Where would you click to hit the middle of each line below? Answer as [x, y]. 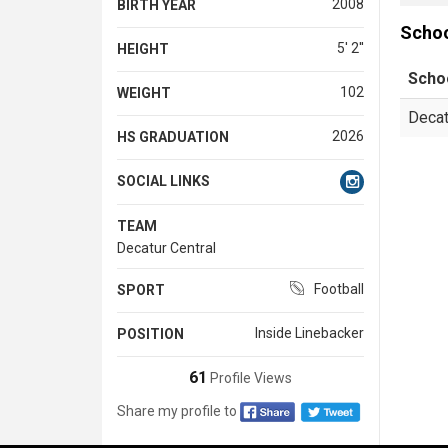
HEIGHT [143, 48]
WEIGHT [144, 92]
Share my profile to [177, 410]
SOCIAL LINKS [163, 180]
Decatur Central [166, 247]
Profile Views [249, 377]
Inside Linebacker [309, 332]
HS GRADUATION [173, 136]
